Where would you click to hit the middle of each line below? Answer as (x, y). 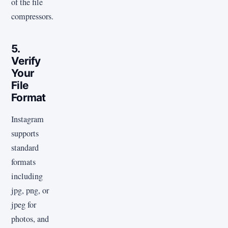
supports (25, 133)
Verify (26, 61)
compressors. (32, 17)
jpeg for (24, 204)
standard (25, 147)
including (27, 176)
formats (23, 162)
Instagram (27, 119)
